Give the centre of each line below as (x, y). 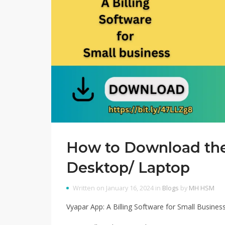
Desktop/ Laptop (128, 167)
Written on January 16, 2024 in (118, 188)
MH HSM (202, 188)
